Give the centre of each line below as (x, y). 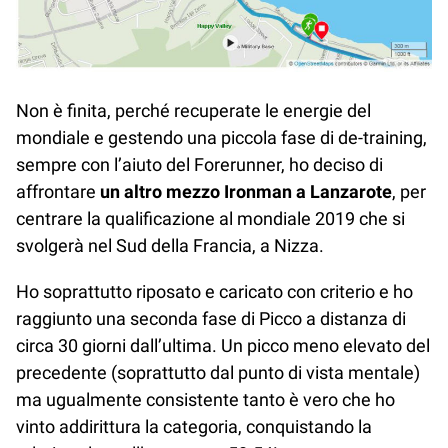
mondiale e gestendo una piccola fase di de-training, (221, 138)
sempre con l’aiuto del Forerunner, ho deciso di (199, 165)
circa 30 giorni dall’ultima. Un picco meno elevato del (223, 345)
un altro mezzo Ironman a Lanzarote (246, 192)
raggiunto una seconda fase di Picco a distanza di (211, 318)
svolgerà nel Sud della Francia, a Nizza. (170, 246)
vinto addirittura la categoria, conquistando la (194, 426)
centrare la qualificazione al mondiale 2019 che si (210, 219)
